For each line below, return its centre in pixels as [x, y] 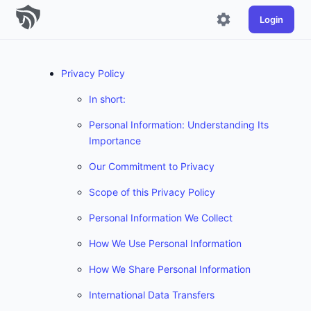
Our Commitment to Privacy [152, 166]
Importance [115, 141]
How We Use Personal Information [165, 243]
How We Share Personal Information [170, 269]
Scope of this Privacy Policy [152, 192]
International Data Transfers [152, 295]
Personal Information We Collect [161, 218]
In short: [107, 99]
